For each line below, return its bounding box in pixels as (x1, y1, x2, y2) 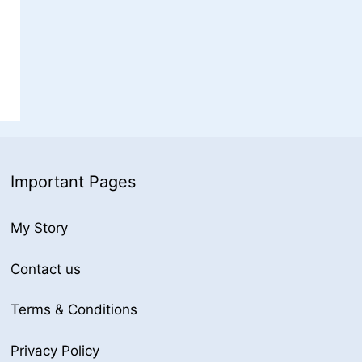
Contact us (11, 260, 82, 277)
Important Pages (11, 172, 137, 192)
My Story (11, 220, 69, 237)
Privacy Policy (11, 342, 100, 359)
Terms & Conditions (11, 301, 138, 318)
